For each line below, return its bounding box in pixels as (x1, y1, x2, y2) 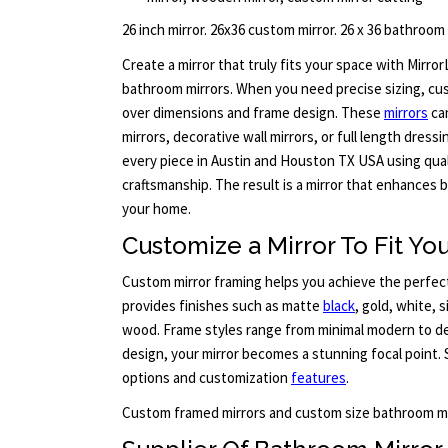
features (291, 368, 346, 388)
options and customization (122, 368, 291, 388)
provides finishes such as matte (122, 296, 323, 316)
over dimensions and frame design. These (122, 102, 384, 122)
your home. (122, 198, 191, 218)
